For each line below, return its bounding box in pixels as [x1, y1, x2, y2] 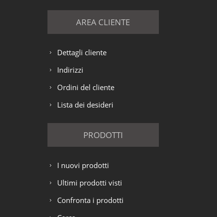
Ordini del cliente [57, 82, 114, 92]
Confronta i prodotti [57, 195, 124, 205]
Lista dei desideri [57, 99, 113, 109]
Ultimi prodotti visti [57, 177, 122, 187]
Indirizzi [57, 64, 83, 75]
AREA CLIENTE [76, 16, 130, 28]
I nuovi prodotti [57, 160, 109, 170]
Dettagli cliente [57, 47, 107, 57]
